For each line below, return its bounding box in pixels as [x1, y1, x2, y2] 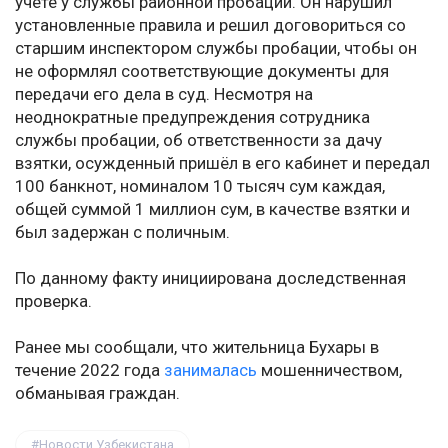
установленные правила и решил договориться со [15, 15, 406, 36]
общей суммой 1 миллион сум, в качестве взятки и [15, 199, 410, 220]
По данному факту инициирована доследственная [15, 268, 406, 289]
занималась [164, 360, 257, 381]
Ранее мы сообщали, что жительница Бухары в [15, 337, 379, 358]
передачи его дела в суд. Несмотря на [15, 84, 313, 105]
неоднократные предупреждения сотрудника [15, 107, 370, 128]
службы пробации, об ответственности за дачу [15, 130, 382, 151]
